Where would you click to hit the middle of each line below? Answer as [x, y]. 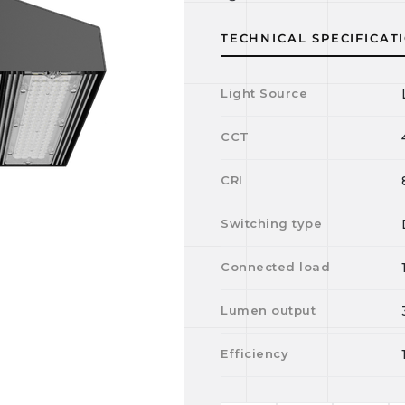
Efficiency [255, 353]
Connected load [276, 267]
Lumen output [268, 310]
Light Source [264, 93]
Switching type [272, 223]
